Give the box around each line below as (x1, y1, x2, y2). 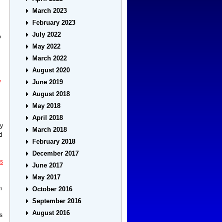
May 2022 (32, 43, 61, 51)
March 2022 (32, 55, 67, 62)
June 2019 (32, 78, 63, 86)
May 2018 (32, 102, 61, 110)
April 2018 (32, 114, 63, 122)
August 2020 (32, 66, 70, 74)
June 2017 (32, 162, 63, 169)
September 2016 (32, 197, 82, 205)
